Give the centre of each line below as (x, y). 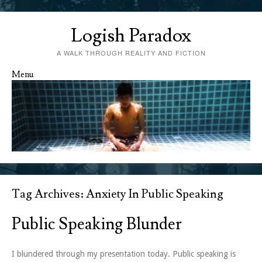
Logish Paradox (131, 36)
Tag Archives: (49, 194)
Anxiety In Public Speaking (155, 194)
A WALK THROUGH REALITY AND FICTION (131, 53)
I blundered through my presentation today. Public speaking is (124, 254)
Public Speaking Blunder (97, 225)
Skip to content (39, 85)
